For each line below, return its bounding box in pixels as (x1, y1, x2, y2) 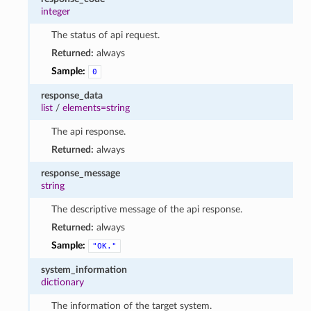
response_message (41, 167, 121, 178)
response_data (41, 90, 103, 101)
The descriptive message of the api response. (51, 203, 242, 215)
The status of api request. (51, 29, 160, 40)
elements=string (62, 102, 131, 113)
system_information (41, 264, 128, 275)
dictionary (41, 276, 85, 287)
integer (41, 6, 71, 17)
